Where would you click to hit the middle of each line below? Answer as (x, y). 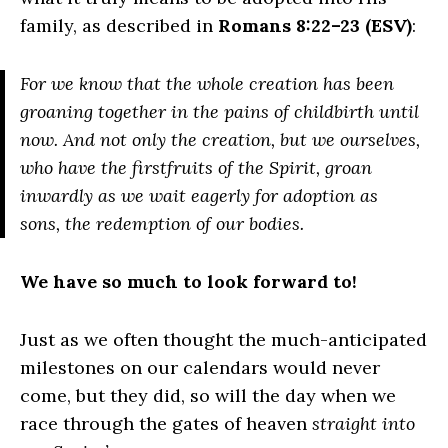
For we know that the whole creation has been (207, 83)
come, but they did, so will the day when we (208, 395)
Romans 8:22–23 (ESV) (315, 25)
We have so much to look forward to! (188, 281)
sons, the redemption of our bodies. (162, 223)
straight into (363, 423)
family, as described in (119, 25)
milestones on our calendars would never (200, 367)
